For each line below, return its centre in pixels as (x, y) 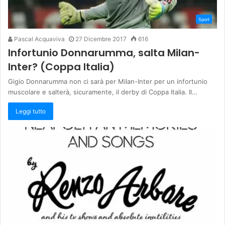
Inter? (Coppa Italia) (61, 67)
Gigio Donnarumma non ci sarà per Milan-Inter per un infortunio (108, 81)
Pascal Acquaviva (39, 39)
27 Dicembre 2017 (101, 39)
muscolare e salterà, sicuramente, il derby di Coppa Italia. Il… (103, 92)
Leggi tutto (31, 111)
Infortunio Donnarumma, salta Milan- (104, 52)
